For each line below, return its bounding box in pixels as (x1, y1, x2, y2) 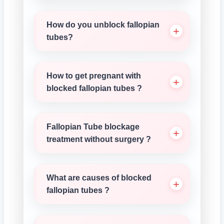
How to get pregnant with (46, 71, 141, 80)
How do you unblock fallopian (46, 20, 159, 29)
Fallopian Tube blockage (46, 122, 139, 131)
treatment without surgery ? (46, 135, 151, 143)
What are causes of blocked (46, 173, 151, 182)
